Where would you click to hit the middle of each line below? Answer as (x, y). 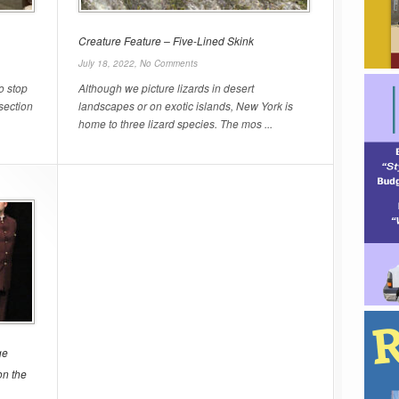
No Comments (169, 63)
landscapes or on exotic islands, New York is (186, 106)
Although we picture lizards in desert (166, 88)
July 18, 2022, (109, 63)
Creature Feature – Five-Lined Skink (166, 41)
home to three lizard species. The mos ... (175, 123)
